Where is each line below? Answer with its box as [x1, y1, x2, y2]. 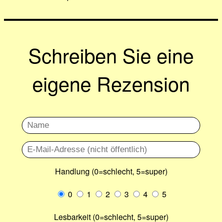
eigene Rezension [32, 69, 190, 97]
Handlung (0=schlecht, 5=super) [55, 166, 167, 177]
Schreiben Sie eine [28, 41, 194, 69]
